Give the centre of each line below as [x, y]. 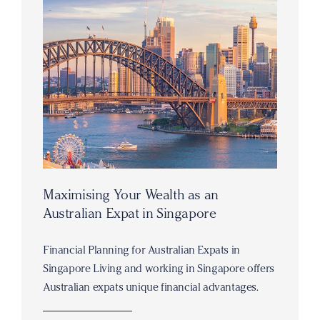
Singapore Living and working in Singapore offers [159, 269]
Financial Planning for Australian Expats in [141, 250]
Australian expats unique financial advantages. [151, 287]
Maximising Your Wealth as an [131, 195]
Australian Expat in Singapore [130, 213]
